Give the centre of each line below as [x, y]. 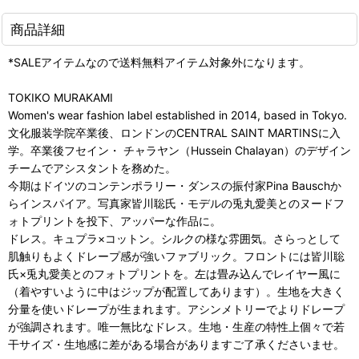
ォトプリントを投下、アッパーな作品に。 [115, 220]
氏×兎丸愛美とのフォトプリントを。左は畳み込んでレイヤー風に [174, 273]
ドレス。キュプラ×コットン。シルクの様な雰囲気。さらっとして [174, 238]
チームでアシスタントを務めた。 [92, 167]
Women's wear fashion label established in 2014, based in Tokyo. [177, 115]
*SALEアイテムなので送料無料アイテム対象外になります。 [159, 62]
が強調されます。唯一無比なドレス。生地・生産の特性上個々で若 [176, 326]
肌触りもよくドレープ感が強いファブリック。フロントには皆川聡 [176, 256]
